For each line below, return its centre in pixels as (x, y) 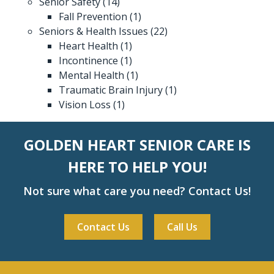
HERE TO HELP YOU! (137, 166)
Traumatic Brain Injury (111, 90)
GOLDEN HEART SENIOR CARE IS (137, 144)
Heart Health (88, 46)
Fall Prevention (93, 16)
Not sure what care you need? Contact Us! (137, 191)
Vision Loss (85, 104)
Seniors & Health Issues (94, 31)
